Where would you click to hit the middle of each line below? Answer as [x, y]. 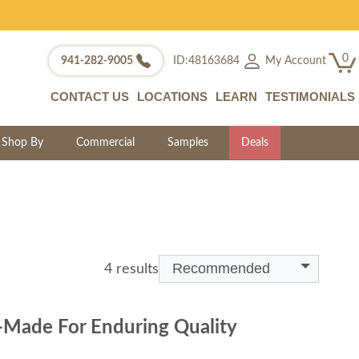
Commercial [106, 143]
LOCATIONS [172, 96]
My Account [294, 61]
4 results [131, 269]
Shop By [23, 143]
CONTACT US [89, 96]
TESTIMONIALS [310, 96]
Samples [188, 143]
